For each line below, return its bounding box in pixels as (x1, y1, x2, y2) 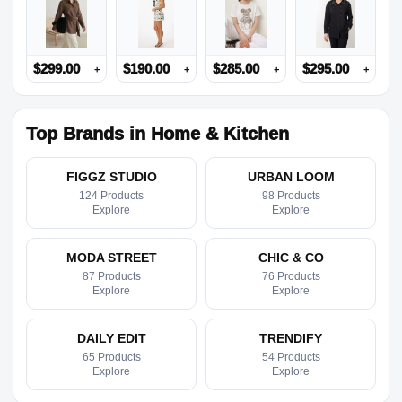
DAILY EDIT (76, 331, 146, 346)
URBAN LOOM (247, 170, 335, 185)
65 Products (82, 351, 141, 364)
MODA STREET (66, 250, 157, 266)
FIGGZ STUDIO (66, 170, 157, 185)
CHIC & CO (258, 250, 324, 266)
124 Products (79, 189, 144, 203)
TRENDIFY (259, 331, 322, 346)
